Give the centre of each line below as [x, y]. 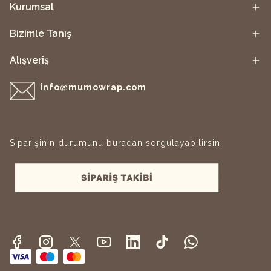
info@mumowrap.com [93, 87]
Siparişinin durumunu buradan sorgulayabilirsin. [116, 142]
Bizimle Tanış [41, 33]
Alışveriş [29, 60]
